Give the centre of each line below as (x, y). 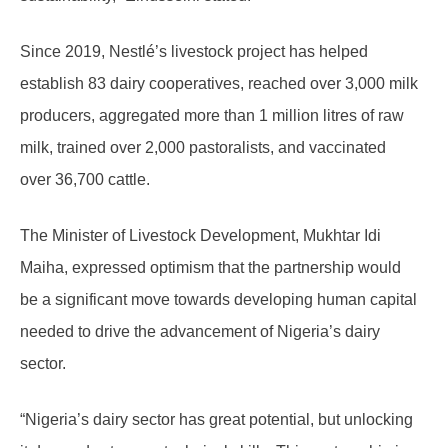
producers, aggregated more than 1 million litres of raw (212, 115)
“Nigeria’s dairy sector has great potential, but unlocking (216, 419)
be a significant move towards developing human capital (218, 299)
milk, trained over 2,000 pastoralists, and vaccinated (203, 147)
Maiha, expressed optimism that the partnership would (210, 267)
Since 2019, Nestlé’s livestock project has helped (194, 51)
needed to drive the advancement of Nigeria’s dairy (200, 331)
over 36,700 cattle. (85, 179)
